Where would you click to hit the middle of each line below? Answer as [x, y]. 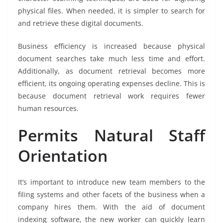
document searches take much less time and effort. [111, 59]
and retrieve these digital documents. [81, 23]
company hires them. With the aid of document [111, 207]
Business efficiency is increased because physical [111, 46]
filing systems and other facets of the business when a [111, 195]
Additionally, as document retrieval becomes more [111, 71]
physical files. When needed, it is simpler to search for [111, 11]
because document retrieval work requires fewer [111, 96]
